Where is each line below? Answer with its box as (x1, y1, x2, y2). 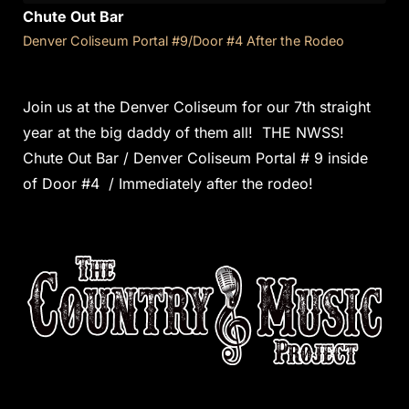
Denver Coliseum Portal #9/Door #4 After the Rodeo (246, 33, 344, 49)
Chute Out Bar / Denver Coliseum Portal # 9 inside (23, 149, 368, 168)
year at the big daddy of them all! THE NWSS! (23, 123, 349, 142)
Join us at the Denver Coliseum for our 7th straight (23, 98, 371, 117)
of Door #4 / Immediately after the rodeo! (23, 174, 313, 194)
